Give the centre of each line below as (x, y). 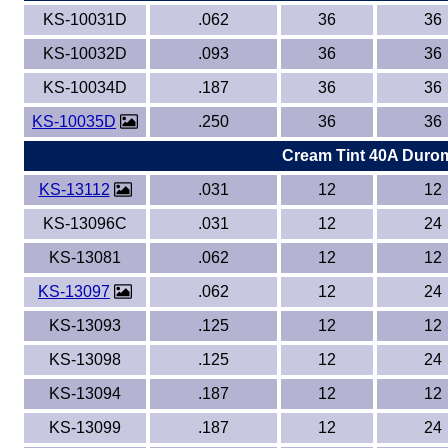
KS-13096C (85, 223)
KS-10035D (74, 121)
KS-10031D (85, 19)
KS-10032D (85, 53)
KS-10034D (85, 87)
